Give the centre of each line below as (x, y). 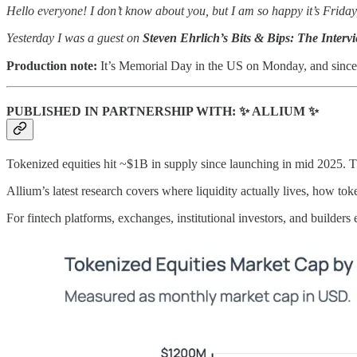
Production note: (52, 65)
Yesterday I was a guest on (75, 37)
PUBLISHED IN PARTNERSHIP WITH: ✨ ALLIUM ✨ (163, 111)
